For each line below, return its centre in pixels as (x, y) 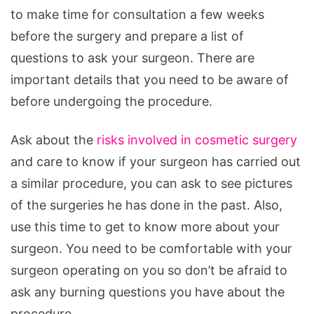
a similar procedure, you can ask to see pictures (151, 183)
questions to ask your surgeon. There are (132, 57)
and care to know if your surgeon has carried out (156, 161)
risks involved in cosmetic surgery (197, 139)
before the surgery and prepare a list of (127, 36)
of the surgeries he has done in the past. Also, (146, 205)
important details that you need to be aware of (150, 79)
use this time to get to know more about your (145, 226)
